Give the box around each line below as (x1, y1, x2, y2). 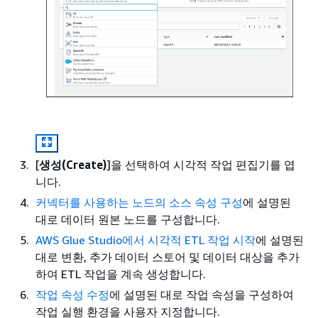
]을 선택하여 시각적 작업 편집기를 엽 (106, 157, 295, 172)
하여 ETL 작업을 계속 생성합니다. (35, 266, 206, 281)
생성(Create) (39, 157, 106, 172)
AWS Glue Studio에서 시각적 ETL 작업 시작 (35, 232, 256, 247)
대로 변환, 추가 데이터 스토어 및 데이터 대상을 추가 (35, 249, 300, 264)
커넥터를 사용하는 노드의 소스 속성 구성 (35, 194, 243, 209)
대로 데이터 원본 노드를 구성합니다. (35, 212, 220, 226)
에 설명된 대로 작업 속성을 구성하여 (109, 287, 294, 302)
